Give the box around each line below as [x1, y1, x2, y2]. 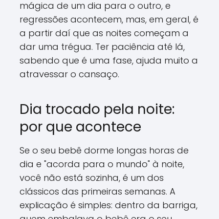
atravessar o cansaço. [20, 67, 119, 80]
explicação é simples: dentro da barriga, [20, 198, 197, 211]
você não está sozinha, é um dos [20, 171, 164, 184]
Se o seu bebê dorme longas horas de [20, 144, 189, 156]
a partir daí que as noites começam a [20, 26, 189, 39]
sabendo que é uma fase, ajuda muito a [20, 54, 198, 66]
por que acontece [20, 117, 141, 136]
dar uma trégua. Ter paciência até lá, [20, 40, 185, 53]
